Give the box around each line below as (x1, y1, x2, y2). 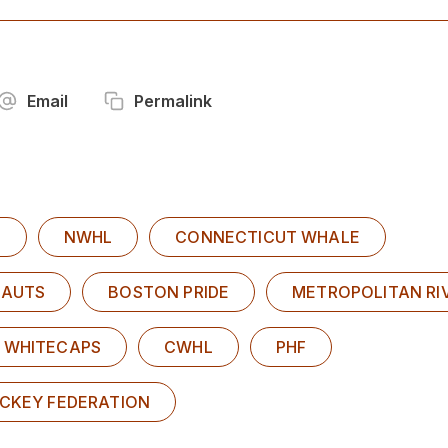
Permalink (134, 90, 212, 111)
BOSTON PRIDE (108, 281, 230, 302)
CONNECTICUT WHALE (175, 226, 360, 247)
